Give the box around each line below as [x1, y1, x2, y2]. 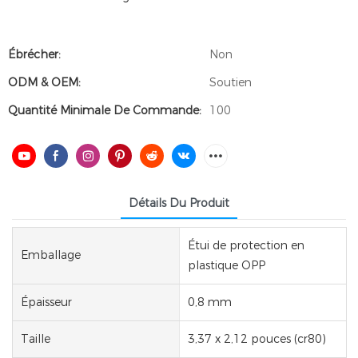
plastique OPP [187, 257, 265, 272]
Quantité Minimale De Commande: [8, 103, 201, 117]
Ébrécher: [8, 47, 61, 62]
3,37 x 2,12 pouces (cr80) [187, 331, 326, 346]
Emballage [21, 248, 81, 263]
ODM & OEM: [8, 75, 81, 89]
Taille [21, 331, 50, 346]
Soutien [209, 75, 252, 89]
